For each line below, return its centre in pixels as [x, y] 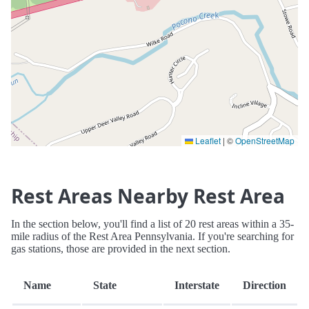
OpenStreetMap [265, 141]
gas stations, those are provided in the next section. [121, 249]
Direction [265, 286]
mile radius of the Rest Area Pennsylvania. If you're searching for [152, 237]
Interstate [197, 286]
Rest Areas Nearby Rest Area [148, 196]
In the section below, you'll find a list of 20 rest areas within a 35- [152, 224]
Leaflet [207, 141]
